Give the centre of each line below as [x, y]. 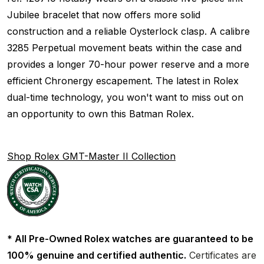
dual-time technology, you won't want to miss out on [125, 97]
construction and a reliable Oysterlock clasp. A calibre [128, 31]
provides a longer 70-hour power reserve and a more [128, 64]
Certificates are [221, 255]
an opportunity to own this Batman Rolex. [100, 113]
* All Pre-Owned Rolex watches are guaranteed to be [130, 238]
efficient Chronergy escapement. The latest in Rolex [123, 80]
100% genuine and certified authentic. [97, 255]
